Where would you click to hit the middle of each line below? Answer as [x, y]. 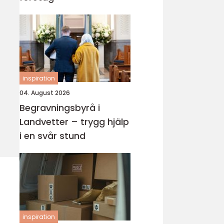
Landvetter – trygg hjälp [74, 122]
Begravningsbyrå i [60, 108]
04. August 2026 [45, 93]
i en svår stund [52, 136]
